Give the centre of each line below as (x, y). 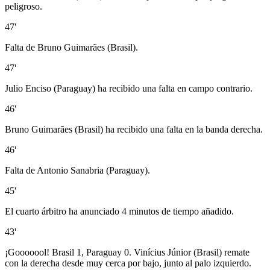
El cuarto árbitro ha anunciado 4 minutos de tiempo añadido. (119, 211)
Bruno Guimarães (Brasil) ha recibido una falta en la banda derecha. (134, 129)
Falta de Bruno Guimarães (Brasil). (71, 47)
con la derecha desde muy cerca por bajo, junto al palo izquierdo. (128, 263)
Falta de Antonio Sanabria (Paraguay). (77, 170)
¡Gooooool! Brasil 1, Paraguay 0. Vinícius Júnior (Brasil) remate (127, 252)
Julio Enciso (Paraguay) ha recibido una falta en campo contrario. (129, 88)
